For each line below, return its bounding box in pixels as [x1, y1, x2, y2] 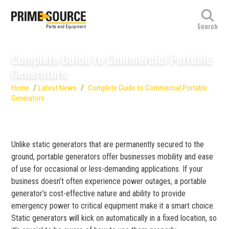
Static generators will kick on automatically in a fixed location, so [11, 213, 217, 223]
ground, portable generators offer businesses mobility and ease [11, 151, 213, 162]
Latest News [38, 83, 77, 93]
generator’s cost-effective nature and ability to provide [11, 188, 186, 198]
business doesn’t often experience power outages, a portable [11, 176, 207, 186]
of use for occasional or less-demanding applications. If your [11, 164, 203, 174]
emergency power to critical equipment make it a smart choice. [11, 200, 215, 211]
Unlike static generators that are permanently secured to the [11, 139, 204, 149]
